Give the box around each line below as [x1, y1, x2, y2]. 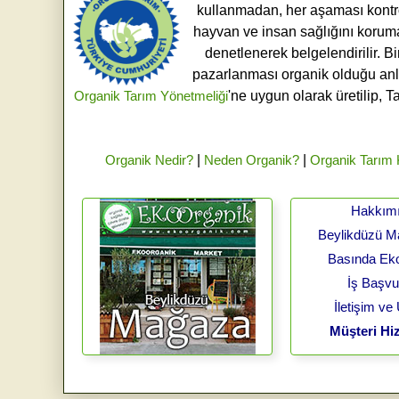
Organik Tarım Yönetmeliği [74, 88, 228, 104]
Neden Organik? [203, 152, 299, 168]
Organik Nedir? [104, 152, 193, 168]
